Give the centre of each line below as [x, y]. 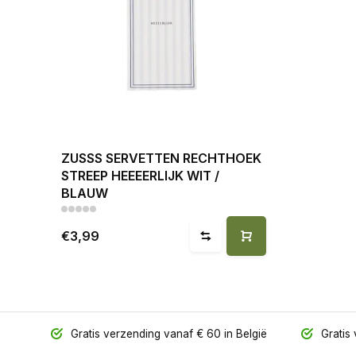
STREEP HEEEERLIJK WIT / [140, 176]
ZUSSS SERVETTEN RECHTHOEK [161, 158]
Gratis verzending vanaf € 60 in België [167, 334]
